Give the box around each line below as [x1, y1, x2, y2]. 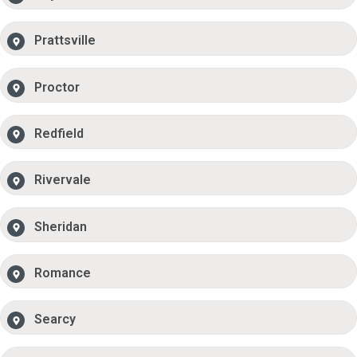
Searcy [34, 312, 76, 328]
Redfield [34, 125, 84, 141]
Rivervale [34, 172, 92, 188]
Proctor [34, 79, 80, 95]
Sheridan [34, 218, 88, 234]
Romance [34, 265, 92, 281]
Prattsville [34, 33, 96, 49]
